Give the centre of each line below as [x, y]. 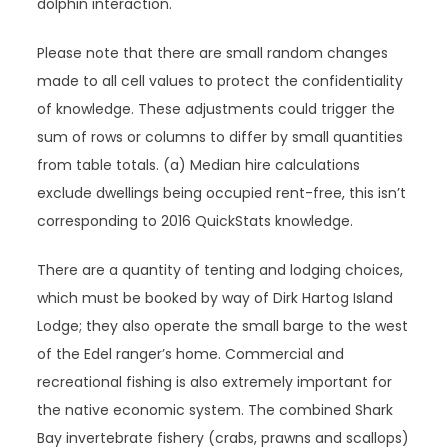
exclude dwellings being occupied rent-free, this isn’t [222, 193]
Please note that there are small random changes [213, 53]
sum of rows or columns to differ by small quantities [220, 137]
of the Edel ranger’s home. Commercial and [191, 354]
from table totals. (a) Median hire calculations [199, 165]
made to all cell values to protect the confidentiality [220, 81]
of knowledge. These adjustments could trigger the [216, 109]
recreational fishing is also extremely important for [215, 382]
